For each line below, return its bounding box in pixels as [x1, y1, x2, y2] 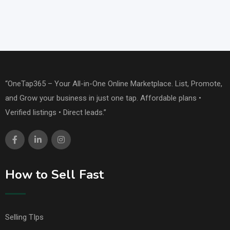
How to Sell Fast [5, 166, 104, 183]
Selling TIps [5, 213, 44, 222]
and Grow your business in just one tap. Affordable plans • [5, 93, 201, 103]
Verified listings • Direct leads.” [5, 108, 106, 118]
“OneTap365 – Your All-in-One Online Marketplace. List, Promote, [5, 79, 222, 89]
